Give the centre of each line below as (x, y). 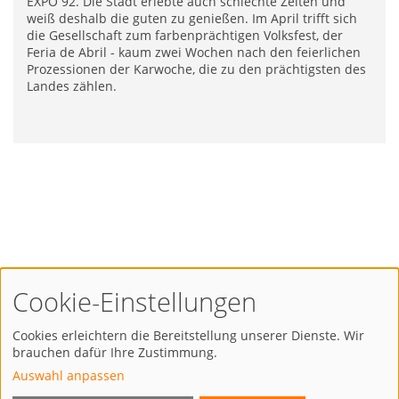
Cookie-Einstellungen (134, 302)
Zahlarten (199, 335)
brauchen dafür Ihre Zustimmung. (115, 352)
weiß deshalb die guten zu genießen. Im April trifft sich (192, 19)
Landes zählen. (72, 86)
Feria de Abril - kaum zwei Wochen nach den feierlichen (194, 53)
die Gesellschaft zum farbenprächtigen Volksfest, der (185, 36)
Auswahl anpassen (69, 375)
